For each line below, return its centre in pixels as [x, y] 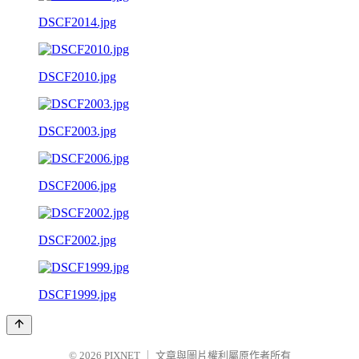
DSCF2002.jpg [77, 240]
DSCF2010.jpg [77, 76]
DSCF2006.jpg [77, 185]
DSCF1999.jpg [77, 294]
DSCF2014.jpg [77, 22]
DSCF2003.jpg [77, 131]
